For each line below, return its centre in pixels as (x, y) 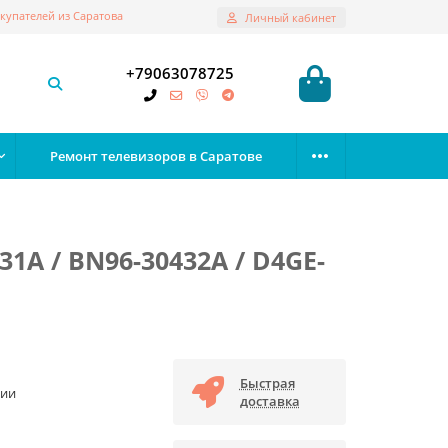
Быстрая (267, 383)
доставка (269, 401)
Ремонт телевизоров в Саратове (155, 156)
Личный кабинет (290, 17)
